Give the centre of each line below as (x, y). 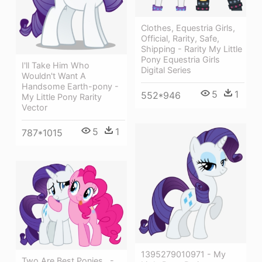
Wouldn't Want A (54, 76)
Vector (35, 108)
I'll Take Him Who (56, 65)
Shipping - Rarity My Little (192, 49)
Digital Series (166, 70)
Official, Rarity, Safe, (180, 39)
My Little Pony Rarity (62, 97)
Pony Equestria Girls (180, 60)
